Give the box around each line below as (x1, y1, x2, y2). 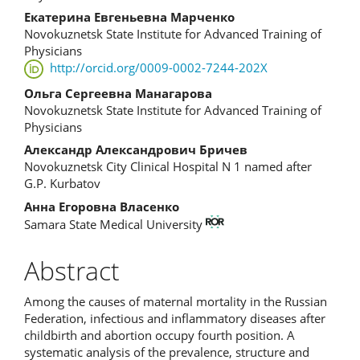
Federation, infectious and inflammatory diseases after (24, 309, 325, 326)
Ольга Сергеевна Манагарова (24, 84, 212, 101)
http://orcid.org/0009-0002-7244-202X (49, 59, 268, 76)
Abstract (24, 253, 120, 288)
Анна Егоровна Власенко (24, 198, 179, 215)
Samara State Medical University (24, 215, 206, 232)
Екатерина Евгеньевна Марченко (24, 9, 235, 25)
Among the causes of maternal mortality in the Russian (24, 292, 327, 309)
